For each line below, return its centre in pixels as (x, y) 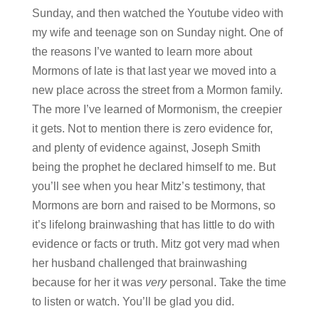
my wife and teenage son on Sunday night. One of (157, 32)
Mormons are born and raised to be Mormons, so (153, 205)
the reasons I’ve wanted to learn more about (142, 51)
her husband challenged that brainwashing (139, 263)
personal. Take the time (226, 282)
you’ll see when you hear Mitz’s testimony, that (148, 186)
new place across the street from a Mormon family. (157, 90)
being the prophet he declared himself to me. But (153, 167)
